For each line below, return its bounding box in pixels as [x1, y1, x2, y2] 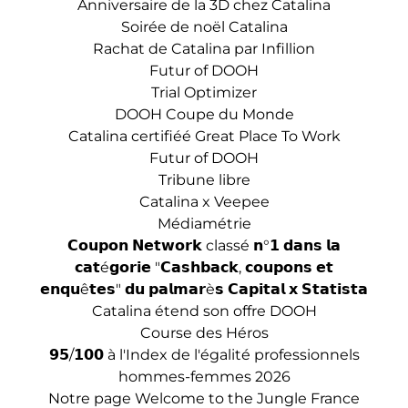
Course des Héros [139, 324, 269, 342]
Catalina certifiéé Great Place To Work [67, 127, 341, 145]
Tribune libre [158, 171, 250, 189]
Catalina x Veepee [138, 193, 270, 210]
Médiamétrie [157, 215, 251, 232]
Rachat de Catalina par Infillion [93, 40, 315, 57]
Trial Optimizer [151, 84, 257, 101]
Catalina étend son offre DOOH [91, 302, 317, 320]
